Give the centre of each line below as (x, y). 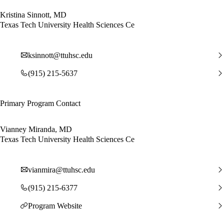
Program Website (55, 205)
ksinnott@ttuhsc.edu (60, 55)
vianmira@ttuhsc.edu (61, 169)
